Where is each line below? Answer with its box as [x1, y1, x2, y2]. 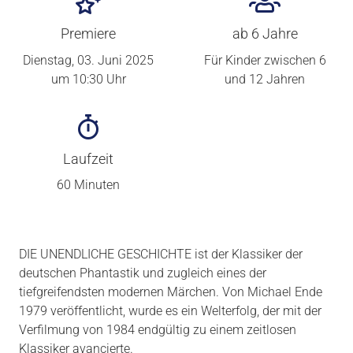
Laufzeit [63, 150, 113, 167]
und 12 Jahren [225, 71, 305, 87]
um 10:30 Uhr [50, 71, 126, 87]
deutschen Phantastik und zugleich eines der [19, 266, 266, 281]
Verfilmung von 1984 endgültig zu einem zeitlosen [19, 322, 296, 338]
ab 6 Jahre [232, 26, 298, 43]
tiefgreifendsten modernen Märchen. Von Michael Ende [19, 284, 322, 300]
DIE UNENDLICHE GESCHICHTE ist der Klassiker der [19, 247, 303, 262]
